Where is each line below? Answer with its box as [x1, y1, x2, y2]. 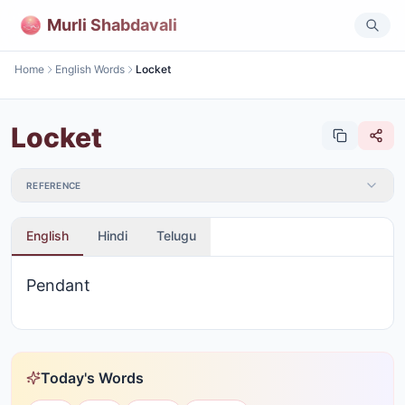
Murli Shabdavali [47, 14, 177, 34]
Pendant [26, 276, 90, 295]
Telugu [156, 228, 196, 243]
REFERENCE [26, 180, 81, 191]
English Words [55, 62, 125, 76]
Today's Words [41, 369, 144, 387]
